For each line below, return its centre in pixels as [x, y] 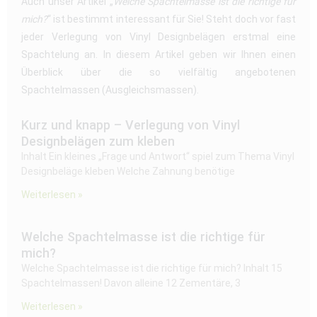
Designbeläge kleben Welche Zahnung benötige [128, 171]
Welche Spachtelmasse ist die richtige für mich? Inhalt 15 [152, 268]
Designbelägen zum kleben [98, 141]
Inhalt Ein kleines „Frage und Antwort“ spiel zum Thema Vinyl [158, 156]
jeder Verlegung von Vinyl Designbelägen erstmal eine [158, 36]
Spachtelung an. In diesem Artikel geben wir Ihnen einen [158, 54]
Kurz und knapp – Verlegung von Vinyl [131, 125]
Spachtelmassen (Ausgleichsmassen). [110, 90]
